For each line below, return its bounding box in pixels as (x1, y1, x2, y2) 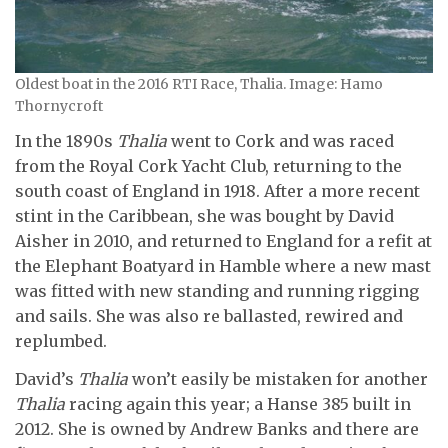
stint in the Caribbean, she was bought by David (15, 206, 394, 227)
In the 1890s (15, 131, 117, 152)
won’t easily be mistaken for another (128, 368, 428, 389)
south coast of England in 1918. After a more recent (15, 181, 420, 202)
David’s (15, 368, 78, 389)
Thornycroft (15, 96, 103, 115)
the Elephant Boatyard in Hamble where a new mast (15, 256, 431, 277)
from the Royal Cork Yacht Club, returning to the (15, 156, 402, 177)
